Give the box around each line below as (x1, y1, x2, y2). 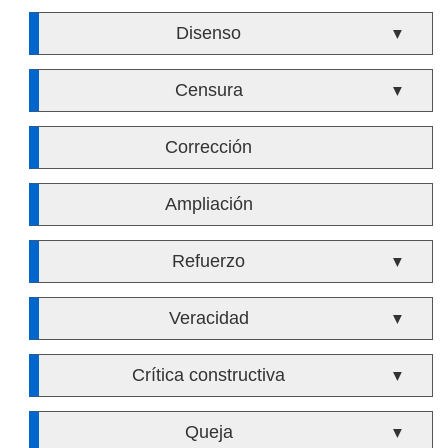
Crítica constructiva (132, 365, 286, 385)
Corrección (165, 137, 253, 157)
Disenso (176, 23, 242, 43)
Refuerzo (172, 251, 246, 271)
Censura (174, 80, 243, 100)
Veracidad (168, 308, 249, 328)
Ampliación (164, 194, 253, 214)
